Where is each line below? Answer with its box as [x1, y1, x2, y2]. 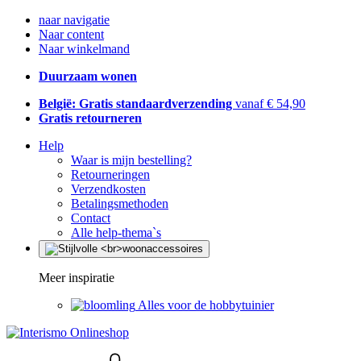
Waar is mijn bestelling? [71, 153, 192, 167]
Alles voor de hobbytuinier [138, 298, 274, 312]
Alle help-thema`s [71, 226, 161, 239]
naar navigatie [39, 13, 110, 27]
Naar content [39, 27, 104, 41]
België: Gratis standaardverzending [39, 97, 235, 110]
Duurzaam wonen [39, 69, 137, 83]
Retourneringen [71, 168, 150, 181]
